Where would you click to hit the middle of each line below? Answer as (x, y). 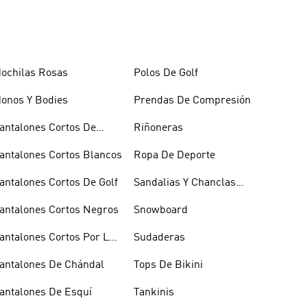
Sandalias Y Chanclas (184, 183)
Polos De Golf (165, 73)
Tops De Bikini (168, 265)
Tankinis (153, 292)
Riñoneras (158, 128)
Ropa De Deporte (174, 155)
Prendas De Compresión (192, 100)
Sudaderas (159, 237)
